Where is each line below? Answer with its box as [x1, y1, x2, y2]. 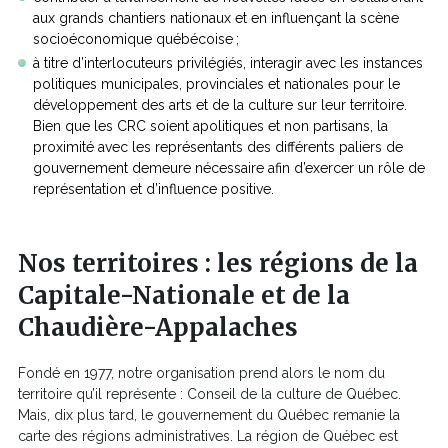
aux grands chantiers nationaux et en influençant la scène [33, 10, 399, 27]
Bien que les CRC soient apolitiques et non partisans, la [33, 118, 388, 135]
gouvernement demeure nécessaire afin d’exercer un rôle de [33, 160, 425, 177]
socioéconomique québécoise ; [33, 31, 239, 48]
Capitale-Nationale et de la [18, 280, 350, 312]
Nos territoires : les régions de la [18, 248, 418, 280]
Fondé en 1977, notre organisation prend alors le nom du [18, 365, 385, 382]
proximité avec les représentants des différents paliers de [33, 139, 403, 156]
